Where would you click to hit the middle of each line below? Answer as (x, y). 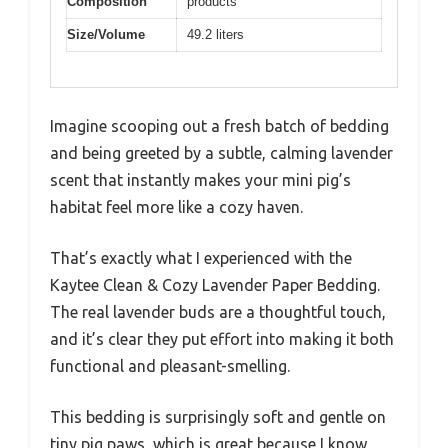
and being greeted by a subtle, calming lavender (221, 152)
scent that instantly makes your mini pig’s (200, 179)
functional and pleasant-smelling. (170, 365)
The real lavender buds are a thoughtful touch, (218, 311)
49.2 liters (215, 35)
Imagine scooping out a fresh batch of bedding (219, 125)
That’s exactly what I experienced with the (201, 257)
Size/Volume (106, 35)
